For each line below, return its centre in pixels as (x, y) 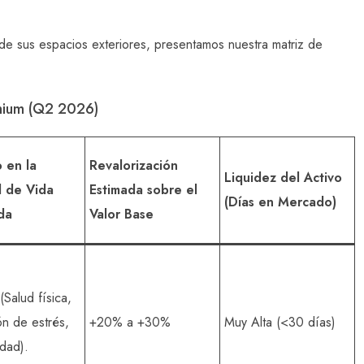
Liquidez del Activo (283, 177)
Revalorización (134, 165)
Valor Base (121, 214)
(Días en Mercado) (280, 201)
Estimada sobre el (143, 189)
